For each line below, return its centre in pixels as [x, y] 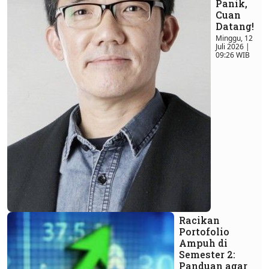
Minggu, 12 [234, 38]
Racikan [199, 220]
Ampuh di [203, 243]
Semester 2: [207, 255]
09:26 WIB [233, 55]
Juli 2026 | [233, 47]
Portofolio [204, 232]
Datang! [235, 26]
